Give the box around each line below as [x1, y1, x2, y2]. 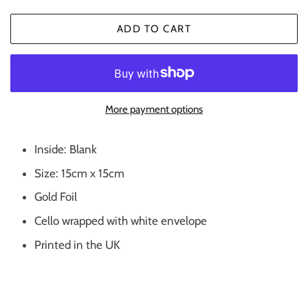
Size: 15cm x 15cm [34, 166, 124, 180]
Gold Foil [34, 190, 77, 204]
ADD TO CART [116, 22, 192, 35]
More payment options [105, 102, 203, 115]
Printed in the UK [34, 237, 120, 252]
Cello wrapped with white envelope [34, 214, 207, 228]
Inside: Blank [34, 142, 97, 156]
